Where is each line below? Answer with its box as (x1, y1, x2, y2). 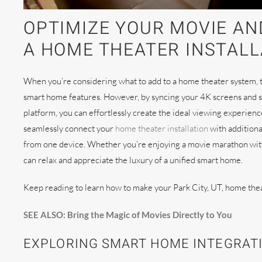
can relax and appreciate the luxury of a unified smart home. (23, 154, 244, 166)
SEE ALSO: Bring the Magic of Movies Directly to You (23, 209, 232, 220)
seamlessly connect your (23, 122, 115, 134)
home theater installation (115, 122, 208, 134)
